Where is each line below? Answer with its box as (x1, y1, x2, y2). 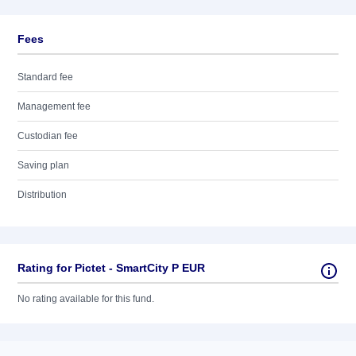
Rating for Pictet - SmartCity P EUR (17, 261, 205, 274)
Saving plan (17, 160, 69, 171)
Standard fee (17, 72, 73, 83)
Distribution (17, 189, 67, 200)
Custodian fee (17, 130, 78, 141)
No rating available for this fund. (17, 293, 154, 304)
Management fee (17, 101, 91, 112)
